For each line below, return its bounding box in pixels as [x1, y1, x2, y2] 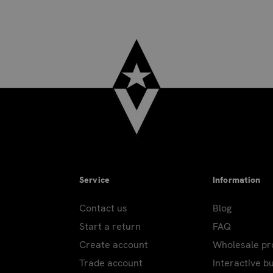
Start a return [79, 219, 141, 233]
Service [79, 174, 110, 185]
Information [212, 174, 261, 185]
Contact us [79, 201, 127, 214]
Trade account [79, 256, 143, 269]
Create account [79, 238, 148, 251]
